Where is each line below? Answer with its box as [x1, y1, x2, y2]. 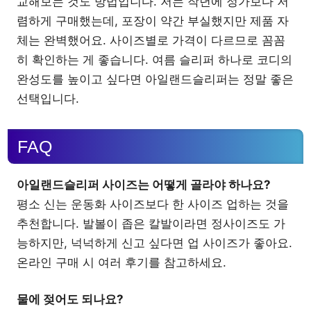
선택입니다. [17, 92, 79, 106]
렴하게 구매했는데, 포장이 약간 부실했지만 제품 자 [17, 14, 289, 28]
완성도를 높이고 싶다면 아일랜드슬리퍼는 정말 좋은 [17, 72, 294, 86]
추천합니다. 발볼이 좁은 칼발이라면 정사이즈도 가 [17, 216, 285, 230]
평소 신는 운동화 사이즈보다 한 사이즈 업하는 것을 [17, 196, 289, 211]
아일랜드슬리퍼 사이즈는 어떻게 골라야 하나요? [17, 177, 271, 192]
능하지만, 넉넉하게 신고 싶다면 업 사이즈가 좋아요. [17, 235, 292, 250]
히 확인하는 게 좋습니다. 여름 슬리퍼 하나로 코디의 [17, 53, 292, 67]
